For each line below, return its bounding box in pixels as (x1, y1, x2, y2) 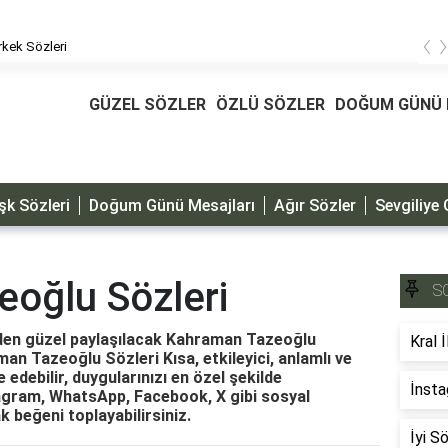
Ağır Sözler (274, 195, 356, 215)
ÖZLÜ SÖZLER (216, 95, 325, 114)
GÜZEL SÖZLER (89, 95, 206, 114)
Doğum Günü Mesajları (89, 195, 255, 215)
